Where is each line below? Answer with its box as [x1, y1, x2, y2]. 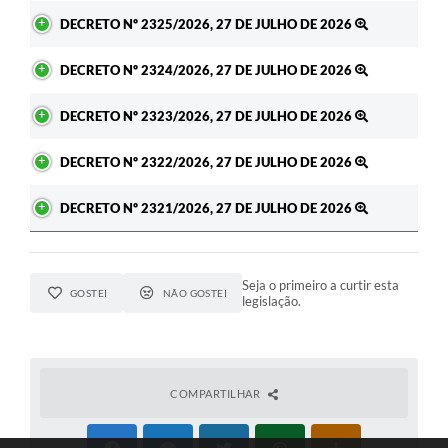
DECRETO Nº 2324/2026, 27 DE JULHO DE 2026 [60, 62, 355, 79]
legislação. [242, 293, 302, 310]
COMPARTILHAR [170, 387, 263, 401]
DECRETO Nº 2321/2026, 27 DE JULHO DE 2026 [60, 200, 355, 217]
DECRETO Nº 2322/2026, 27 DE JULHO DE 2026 [60, 154, 355, 171]
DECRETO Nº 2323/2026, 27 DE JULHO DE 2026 [60, 108, 355, 125]
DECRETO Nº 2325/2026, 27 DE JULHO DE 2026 [60, 16, 355, 33]
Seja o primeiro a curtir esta [242, 277, 400, 294]
